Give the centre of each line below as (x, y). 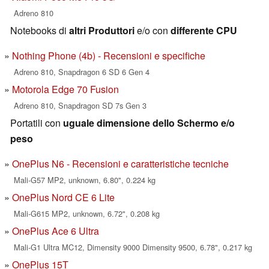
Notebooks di (40, 31)
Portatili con (37, 123)
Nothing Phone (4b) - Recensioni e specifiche (109, 56)
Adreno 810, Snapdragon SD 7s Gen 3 (80, 106)
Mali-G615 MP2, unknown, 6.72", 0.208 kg (87, 214)
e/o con (153, 31)
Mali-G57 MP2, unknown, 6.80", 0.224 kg (85, 180)
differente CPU (204, 31)
